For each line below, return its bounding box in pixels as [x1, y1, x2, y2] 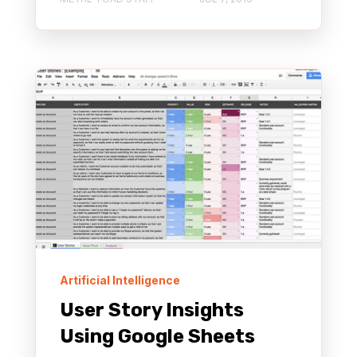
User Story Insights [60, 299, 244, 322]
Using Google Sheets [60, 325, 255, 348]
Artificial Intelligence [60, 273, 180, 288]
